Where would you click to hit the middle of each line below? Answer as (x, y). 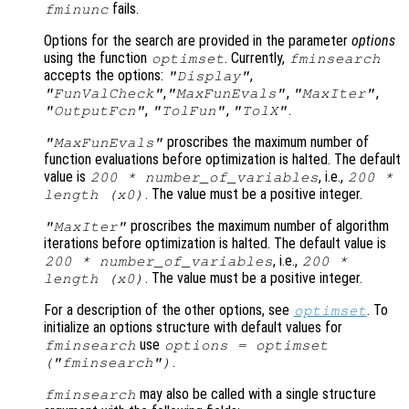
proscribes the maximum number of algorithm (258, 226)
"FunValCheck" (104, 94)
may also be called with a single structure (257, 394)
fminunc (76, 10)
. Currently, (257, 58)
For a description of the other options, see (168, 310)
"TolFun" (189, 111)
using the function (97, 58)
